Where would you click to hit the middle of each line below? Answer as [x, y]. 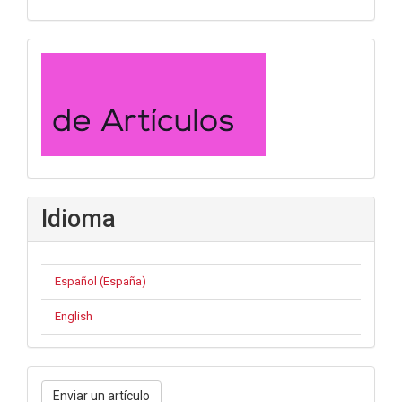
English [74, 317]
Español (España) [100, 282]
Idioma [79, 219]
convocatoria [111, 61]
